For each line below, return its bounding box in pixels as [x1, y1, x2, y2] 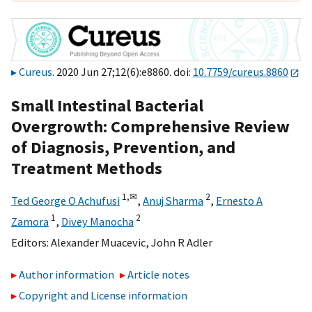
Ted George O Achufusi [11, 193, 120, 208]
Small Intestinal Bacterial [11, 94, 203, 116]
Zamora [11, 214, 49, 228]
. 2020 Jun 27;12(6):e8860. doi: [52, 65, 193, 79]
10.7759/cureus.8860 [193, 65, 288, 79]
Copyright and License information [19, 288, 187, 303]
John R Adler [151, 235, 212, 249]
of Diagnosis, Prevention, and [11, 136, 235, 158]
